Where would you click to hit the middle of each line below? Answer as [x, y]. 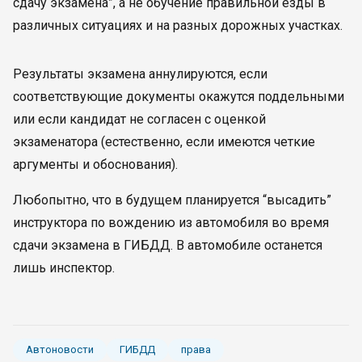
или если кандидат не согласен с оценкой [139, 119]
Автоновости [60, 349]
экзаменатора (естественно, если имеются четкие [164, 142]
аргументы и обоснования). [95, 164]
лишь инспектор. [64, 268]
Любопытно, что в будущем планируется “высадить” [172, 200]
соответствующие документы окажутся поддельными [179, 97]
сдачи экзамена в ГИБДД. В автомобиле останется [168, 245]
